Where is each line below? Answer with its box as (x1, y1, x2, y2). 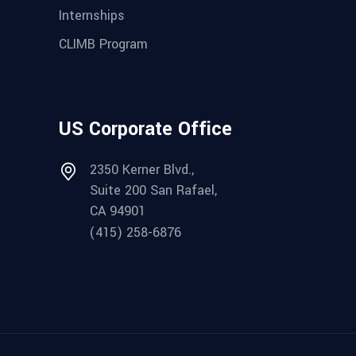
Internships (59, 6, 125, 25)
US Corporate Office (59, 116, 232, 143)
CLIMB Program (59, 35, 148, 54)
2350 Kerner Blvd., (90, 161, 194, 180)
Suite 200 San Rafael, (90, 181, 217, 200)
